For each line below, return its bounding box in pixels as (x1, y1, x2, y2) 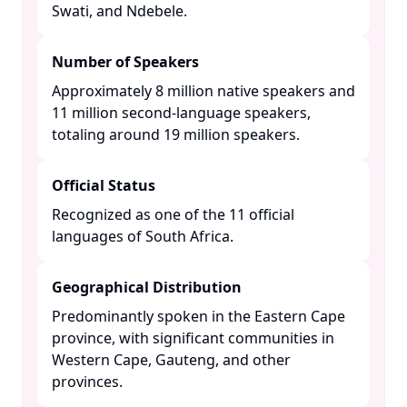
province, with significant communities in (52, 328, 334, 348)
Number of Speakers (52, 52, 199, 72)
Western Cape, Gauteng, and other (52, 350, 291, 370)
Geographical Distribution (52, 277, 242, 297)
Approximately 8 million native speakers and (52, 81, 355, 101)
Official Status (52, 175, 155, 195)
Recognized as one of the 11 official (52, 204, 294, 224)
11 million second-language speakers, (52, 103, 311, 123)
